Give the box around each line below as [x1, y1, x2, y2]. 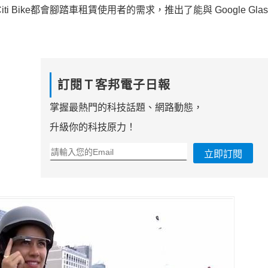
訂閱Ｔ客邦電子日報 [57, 78, 170, 92]
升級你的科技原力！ [49, 122, 136, 133]
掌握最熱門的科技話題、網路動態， [49, 102, 203, 113]
